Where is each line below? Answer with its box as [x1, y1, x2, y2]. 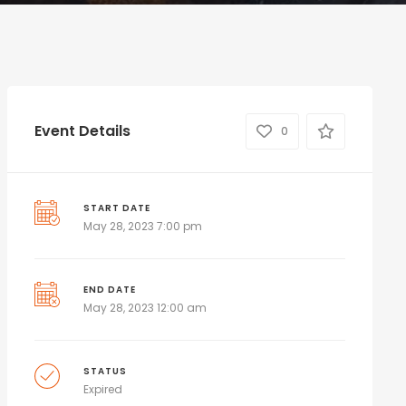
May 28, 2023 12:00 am [83, 299, 208, 315]
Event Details [34, 121, 130, 141]
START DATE [83, 201, 151, 214]
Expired [83, 381, 123, 397]
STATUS [83, 364, 128, 377]
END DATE [83, 283, 137, 295]
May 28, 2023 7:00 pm [83, 217, 203, 234]
